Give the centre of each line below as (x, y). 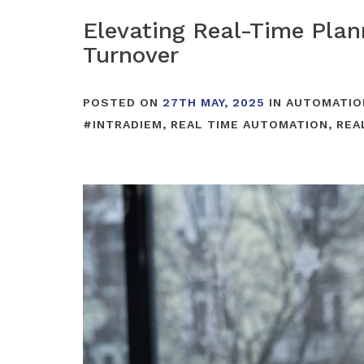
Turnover (131, 55)
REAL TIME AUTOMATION (249, 124)
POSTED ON (123, 102)
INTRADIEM (128, 124)
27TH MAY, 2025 (214, 102)
